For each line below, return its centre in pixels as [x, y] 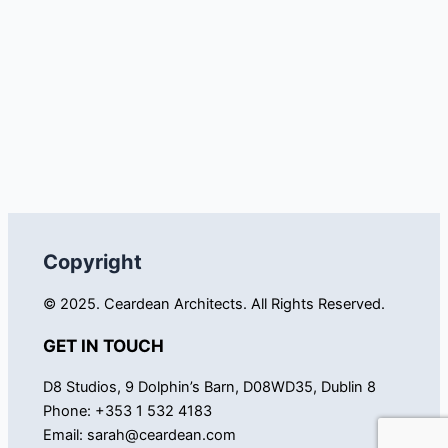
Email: [65, 435]
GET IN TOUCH [103, 346]
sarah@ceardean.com [161, 435]
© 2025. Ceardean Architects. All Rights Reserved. [214, 303]
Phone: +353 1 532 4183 [127, 411]
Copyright [92, 261]
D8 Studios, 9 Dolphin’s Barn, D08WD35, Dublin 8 [209, 387]
